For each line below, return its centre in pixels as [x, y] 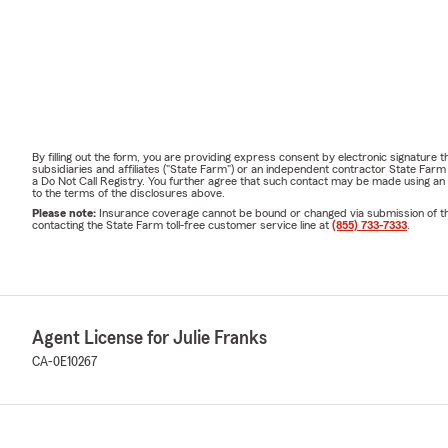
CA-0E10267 [65, 361]
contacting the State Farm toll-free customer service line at [182, 224]
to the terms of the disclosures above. [128, 192]
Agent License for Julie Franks [149, 337]
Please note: [65, 212]
